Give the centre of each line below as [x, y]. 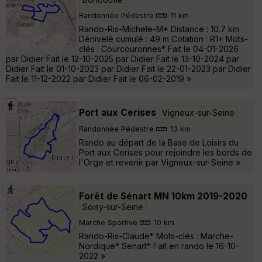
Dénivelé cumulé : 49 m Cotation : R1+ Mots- [163, 39]
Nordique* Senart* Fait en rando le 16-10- [159, 246]
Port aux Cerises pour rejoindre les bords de [166, 152]
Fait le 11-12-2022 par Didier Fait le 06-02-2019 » [99, 78]
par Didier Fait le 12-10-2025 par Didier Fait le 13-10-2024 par [123, 58]
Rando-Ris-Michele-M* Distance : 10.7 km [159, 29]
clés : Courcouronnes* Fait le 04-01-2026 [159, 49]
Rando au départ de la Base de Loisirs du [159, 142]
